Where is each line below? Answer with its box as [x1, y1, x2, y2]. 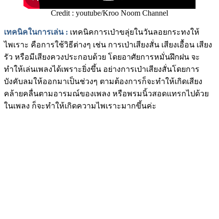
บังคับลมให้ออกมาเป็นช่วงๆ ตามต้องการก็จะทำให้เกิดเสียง [4, 77, 202, 86]
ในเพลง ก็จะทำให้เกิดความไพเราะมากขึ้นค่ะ [4, 101, 156, 110]
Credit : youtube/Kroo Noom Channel [51, 8, 168, 17]
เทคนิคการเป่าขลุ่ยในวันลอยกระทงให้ [68, 27, 199, 36]
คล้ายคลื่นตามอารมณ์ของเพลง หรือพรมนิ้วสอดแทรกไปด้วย [4, 89, 209, 98]
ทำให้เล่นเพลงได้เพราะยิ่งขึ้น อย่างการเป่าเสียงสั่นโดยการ [4, 65, 199, 73]
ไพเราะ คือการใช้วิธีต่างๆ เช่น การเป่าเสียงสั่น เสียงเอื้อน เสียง [4, 40, 212, 49]
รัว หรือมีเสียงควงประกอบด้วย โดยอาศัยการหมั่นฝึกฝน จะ [4, 52, 200, 61]
